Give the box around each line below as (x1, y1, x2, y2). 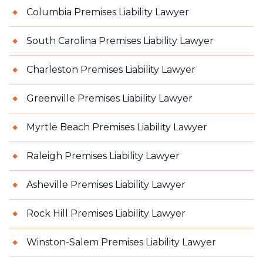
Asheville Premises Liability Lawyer (26, 178, 186, 190)
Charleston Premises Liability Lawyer (26, 63, 195, 75)
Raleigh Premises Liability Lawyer (26, 150, 180, 161)
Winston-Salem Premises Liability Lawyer (26, 236, 216, 248)
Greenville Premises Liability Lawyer (26, 92, 193, 104)
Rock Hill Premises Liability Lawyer (26, 207, 186, 219)
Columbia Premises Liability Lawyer (26, 6, 189, 18)
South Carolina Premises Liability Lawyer (26, 35, 214, 46)
